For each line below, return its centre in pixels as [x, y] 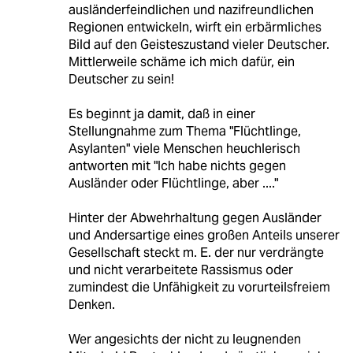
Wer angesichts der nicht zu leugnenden [184, 340]
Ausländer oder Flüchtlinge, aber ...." [173, 184]
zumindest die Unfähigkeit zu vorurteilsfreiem [199, 288]
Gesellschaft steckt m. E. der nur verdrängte [196, 253]
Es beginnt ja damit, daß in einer [162, 114]
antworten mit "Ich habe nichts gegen [177, 166]
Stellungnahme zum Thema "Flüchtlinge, [184, 132]
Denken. [91, 305]
